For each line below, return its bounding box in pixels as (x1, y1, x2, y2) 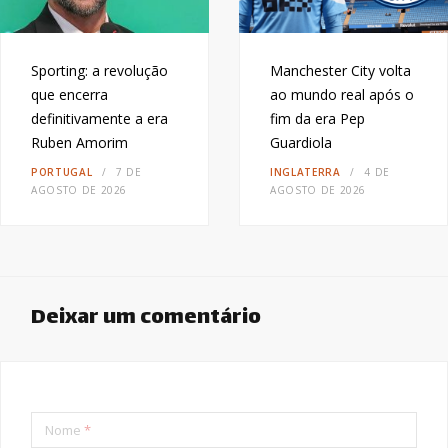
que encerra (31, 84, 108, 104)
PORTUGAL (31, 164, 93, 179)
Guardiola (270, 132, 332, 152)
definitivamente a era (31, 108, 168, 128)
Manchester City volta (270, 60, 411, 80)
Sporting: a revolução (31, 60, 168, 80)
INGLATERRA (270, 164, 341, 179)
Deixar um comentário (31, 299, 261, 337)
